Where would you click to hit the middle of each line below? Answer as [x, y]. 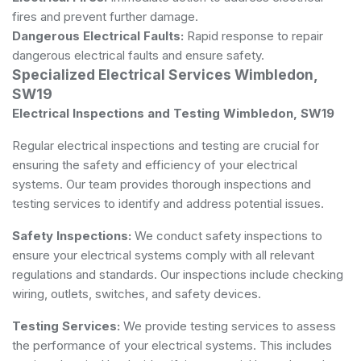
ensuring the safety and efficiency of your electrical [155, 164]
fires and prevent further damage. [105, 16]
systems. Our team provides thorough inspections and [162, 184]
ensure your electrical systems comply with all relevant [163, 255]
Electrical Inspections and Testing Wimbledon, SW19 [173, 113]
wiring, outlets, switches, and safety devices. [137, 293]
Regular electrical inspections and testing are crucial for [166, 145]
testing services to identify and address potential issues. [168, 203]
